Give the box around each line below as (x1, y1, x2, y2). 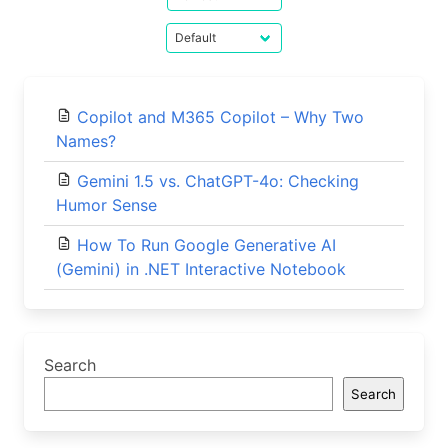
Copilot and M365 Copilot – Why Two (77, 107, 364, 127)
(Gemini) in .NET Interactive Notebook (56, 259, 346, 279)
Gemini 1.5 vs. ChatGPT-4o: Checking (77, 171, 359, 191)
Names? (56, 131, 116, 151)
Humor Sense (56, 195, 157, 215)
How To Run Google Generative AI (77, 235, 336, 255)
